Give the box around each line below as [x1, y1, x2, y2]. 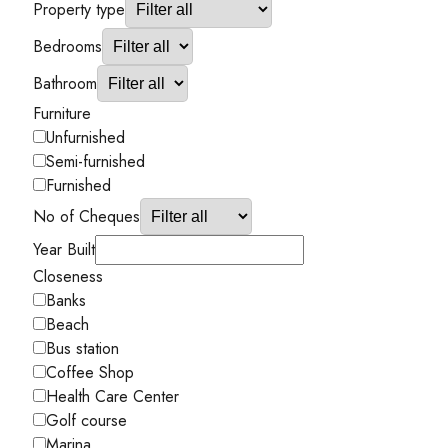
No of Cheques [33, 204, 140, 228]
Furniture [33, 101, 91, 125]
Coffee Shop [46, 360, 134, 384]
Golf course [46, 408, 127, 432]
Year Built [33, 237, 95, 261]
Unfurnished [46, 125, 125, 149]
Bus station [46, 336, 119, 360]
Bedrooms [33, 34, 102, 58]
